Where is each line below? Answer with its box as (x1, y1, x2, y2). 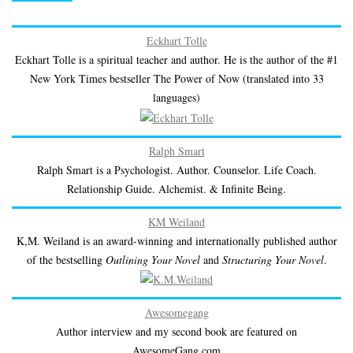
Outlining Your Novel (105, 251, 200, 267)
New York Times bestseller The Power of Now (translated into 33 (29, 70, 324, 86)
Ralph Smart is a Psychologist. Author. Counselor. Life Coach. (36, 162, 317, 177)
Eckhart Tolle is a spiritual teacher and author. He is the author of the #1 (15, 51, 338, 67)
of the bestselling (26, 251, 106, 267)
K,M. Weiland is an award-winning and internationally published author (16, 232, 337, 248)
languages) (153, 89, 200, 105)
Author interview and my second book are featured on (56, 324, 297, 340)
